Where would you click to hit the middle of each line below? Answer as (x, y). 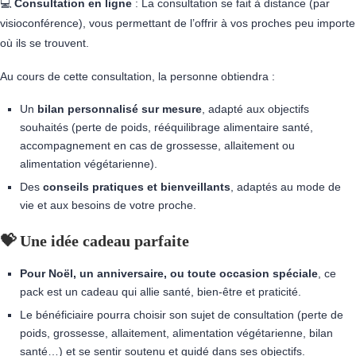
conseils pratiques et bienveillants (137, 187)
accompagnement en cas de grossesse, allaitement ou (157, 145)
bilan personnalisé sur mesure (120, 109)
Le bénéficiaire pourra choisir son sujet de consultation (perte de (182, 315)
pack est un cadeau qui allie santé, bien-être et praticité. (161, 292)
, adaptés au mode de (286, 187)
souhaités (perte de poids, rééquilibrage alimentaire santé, (166, 127)
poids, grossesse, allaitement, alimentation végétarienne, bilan (176, 333)
